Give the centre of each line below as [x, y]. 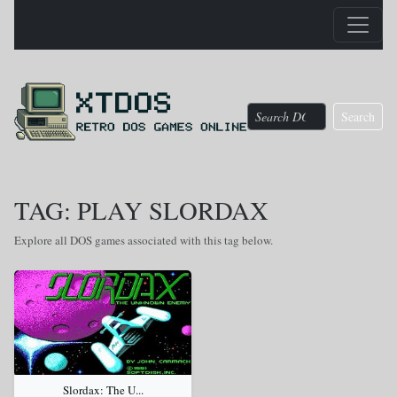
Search [358, 116]
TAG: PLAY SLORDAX [141, 210]
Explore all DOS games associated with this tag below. [144, 240]
